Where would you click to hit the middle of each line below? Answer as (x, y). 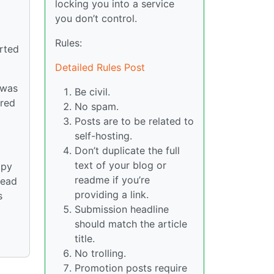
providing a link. (112, 195)
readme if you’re (112, 180)
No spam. (97, 107)
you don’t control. (96, 19)
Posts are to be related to (134, 121)
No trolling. (100, 254)
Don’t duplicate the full (127, 151)
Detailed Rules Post (100, 68)
